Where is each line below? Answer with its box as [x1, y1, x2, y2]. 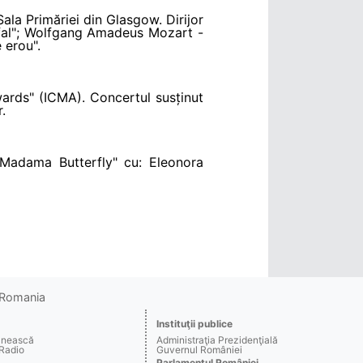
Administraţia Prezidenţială [156, 333, 278, 346]
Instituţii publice [156, 317, 233, 330]
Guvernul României [156, 343, 242, 356]
